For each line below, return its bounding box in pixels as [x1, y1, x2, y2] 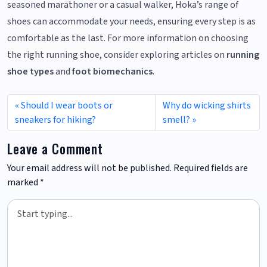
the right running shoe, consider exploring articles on [7, 48, 226, 62]
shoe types [7, 65, 54, 79]
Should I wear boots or [21, 99, 113, 113]
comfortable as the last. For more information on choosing [7, 32, 249, 45]
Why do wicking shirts [162, 99, 251, 113]
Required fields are [173, 162, 248, 175]
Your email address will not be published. [7, 162, 172, 175]
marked [7, 176, 40, 190]
